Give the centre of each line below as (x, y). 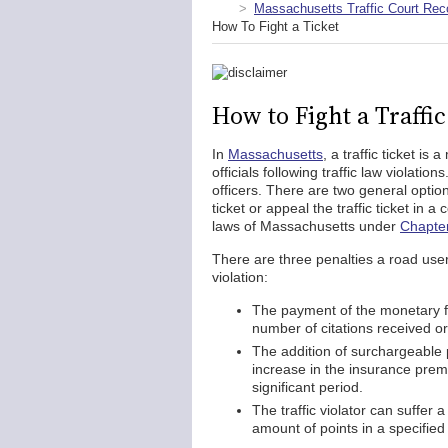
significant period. (307, 387)
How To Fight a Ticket (275, 26)
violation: (240, 277)
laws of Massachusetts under (306, 226)
